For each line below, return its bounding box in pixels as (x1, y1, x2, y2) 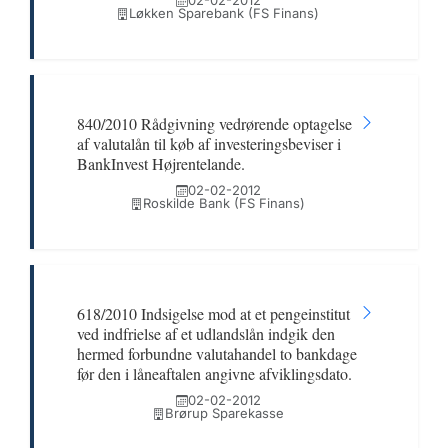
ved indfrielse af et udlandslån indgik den (77, 323, 335, 344)
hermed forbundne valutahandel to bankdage (77, 343, 357, 364)
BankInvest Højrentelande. (77, 153, 245, 174)
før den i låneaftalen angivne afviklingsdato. (77, 363, 352, 384)
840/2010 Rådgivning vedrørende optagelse (77, 113, 352, 134)
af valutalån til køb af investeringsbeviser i (77, 133, 341, 154)
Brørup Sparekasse (164, 405, 284, 421)
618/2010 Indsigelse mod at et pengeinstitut (77, 303, 350, 324)
